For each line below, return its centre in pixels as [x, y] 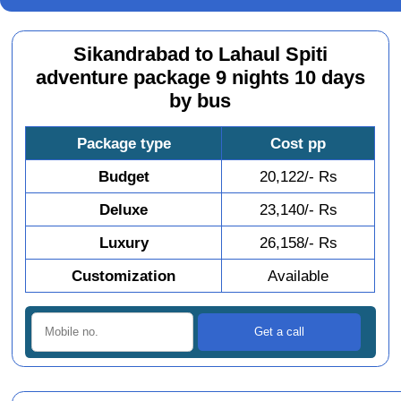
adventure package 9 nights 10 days [200, 78]
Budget [124, 177]
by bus [200, 102]
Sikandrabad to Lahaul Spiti [200, 55]
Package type [124, 144]
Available [299, 276]
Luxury [124, 243]
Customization [124, 276]
